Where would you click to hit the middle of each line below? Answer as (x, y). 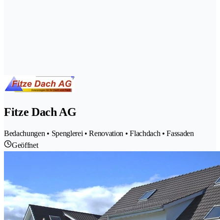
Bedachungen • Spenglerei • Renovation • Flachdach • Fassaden (99, 133)
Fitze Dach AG (40, 112)
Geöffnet (25, 145)
